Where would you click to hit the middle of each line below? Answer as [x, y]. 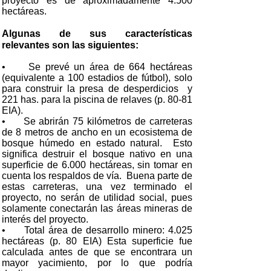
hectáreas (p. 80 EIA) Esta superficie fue [97, 241]
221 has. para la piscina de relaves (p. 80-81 [97, 100]
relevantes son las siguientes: [70, 45]
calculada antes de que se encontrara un [97, 252]
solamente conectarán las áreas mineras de [97, 208]
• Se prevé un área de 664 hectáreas [97, 67]
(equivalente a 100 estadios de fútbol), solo [97, 78]
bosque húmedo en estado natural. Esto [97, 143]
